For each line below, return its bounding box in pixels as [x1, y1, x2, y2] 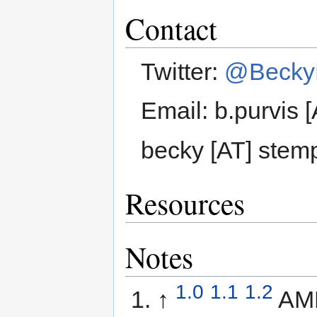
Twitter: [141, 57, 225, 85]
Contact [125, 8, 217, 49]
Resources [125, 183, 245, 223]
